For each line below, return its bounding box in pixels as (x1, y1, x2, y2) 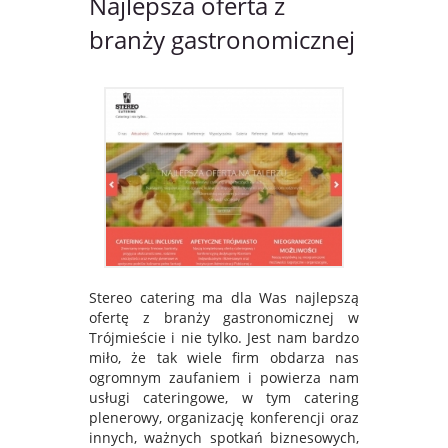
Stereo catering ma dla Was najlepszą (89, 287, 359, 307)
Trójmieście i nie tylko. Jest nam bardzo (89, 327, 359, 347)
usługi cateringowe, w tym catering (89, 387, 359, 407)
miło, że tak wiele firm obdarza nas (89, 347, 359, 367)
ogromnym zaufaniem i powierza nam (89, 367, 359, 387)
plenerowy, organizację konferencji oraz (89, 407, 359, 427)
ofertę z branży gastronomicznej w (89, 307, 359, 327)
